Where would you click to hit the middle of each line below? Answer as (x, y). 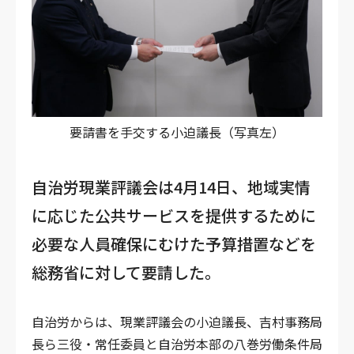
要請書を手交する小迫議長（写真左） (177, 132)
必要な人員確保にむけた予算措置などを (174, 244)
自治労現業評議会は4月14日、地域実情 (171, 187)
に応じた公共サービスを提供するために (174, 215)
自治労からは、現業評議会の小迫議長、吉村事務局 (177, 322)
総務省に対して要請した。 (126, 272)
